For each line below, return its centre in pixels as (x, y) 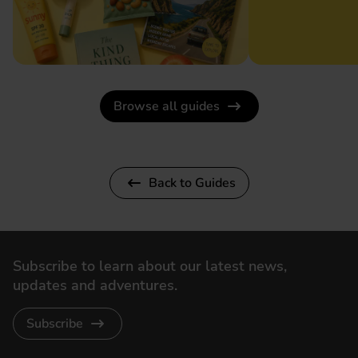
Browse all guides (166, 106)
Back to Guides (192, 183)
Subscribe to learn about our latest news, (150, 266)
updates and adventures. (95, 285)
